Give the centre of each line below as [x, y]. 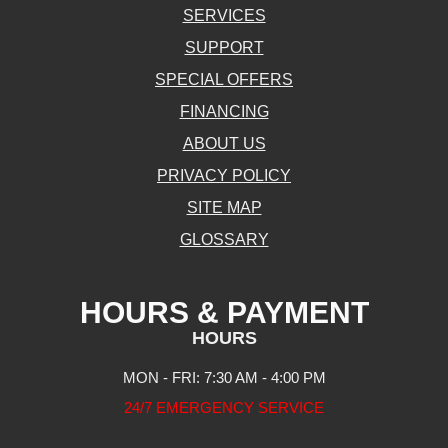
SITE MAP [224, 208]
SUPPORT [224, 48]
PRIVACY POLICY [224, 176]
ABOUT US [224, 144]
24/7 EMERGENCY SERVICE [224, 408]
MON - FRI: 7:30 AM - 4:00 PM [224, 378]
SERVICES [224, 16]
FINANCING [224, 112]
